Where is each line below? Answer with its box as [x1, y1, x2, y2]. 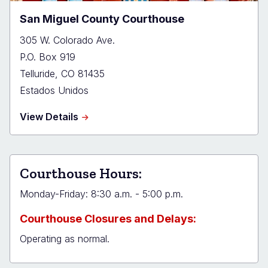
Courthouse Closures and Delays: [20, 212, 196, 225]
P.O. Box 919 [20, 50, 75, 63]
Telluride [20, 67, 55, 80]
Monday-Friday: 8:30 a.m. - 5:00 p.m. [20, 187, 183, 200]
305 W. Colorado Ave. [20, 33, 115, 46]
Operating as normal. [20, 232, 109, 245]
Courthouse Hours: [20, 164, 142, 182]
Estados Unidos [20, 84, 89, 96]
